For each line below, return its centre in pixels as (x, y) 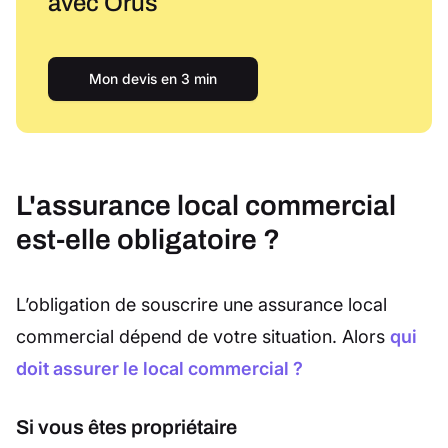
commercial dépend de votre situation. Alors (203, 337)
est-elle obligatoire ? (148, 240)
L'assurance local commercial (206, 206)
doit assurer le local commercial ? (159, 369)
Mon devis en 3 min (153, 79)
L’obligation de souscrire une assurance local (201, 305)
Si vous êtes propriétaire (126, 427)
